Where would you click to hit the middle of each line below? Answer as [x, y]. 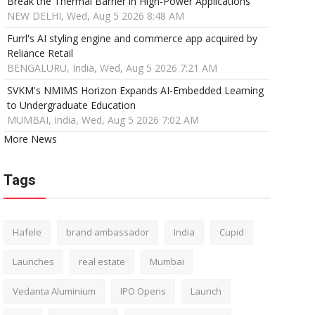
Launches [33, 262]
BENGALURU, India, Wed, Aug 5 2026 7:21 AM [112, 68]
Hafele [27, 232]
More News [30, 139]
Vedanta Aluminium [54, 291]
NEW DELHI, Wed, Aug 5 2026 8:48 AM [95, 16]
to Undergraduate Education [71, 105]
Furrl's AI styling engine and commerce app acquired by [132, 39]
